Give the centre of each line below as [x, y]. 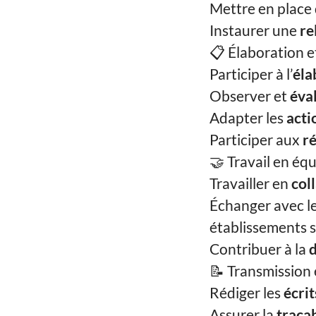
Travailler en [250, 183]
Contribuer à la [259, 249]
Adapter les [248, 117]
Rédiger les [247, 292]
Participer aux [256, 139]
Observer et [250, 96]
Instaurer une [255, 30]
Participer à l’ [251, 74]
